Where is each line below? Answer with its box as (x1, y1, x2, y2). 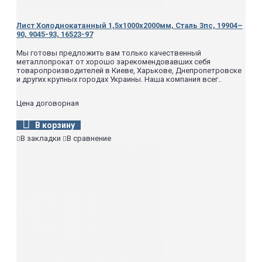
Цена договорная (16, 98, 79, 108)
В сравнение (67, 133, 111, 143)
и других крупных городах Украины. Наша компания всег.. (16, 74, 222, 84)
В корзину (35, 120, 75, 130)
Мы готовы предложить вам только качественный (16, 48, 201, 57)
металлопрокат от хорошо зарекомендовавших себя (16, 57, 211, 66)
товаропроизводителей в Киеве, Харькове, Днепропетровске (16, 65, 242, 75)
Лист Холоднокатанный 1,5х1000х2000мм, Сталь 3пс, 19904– (16, 20, 243, 30)
